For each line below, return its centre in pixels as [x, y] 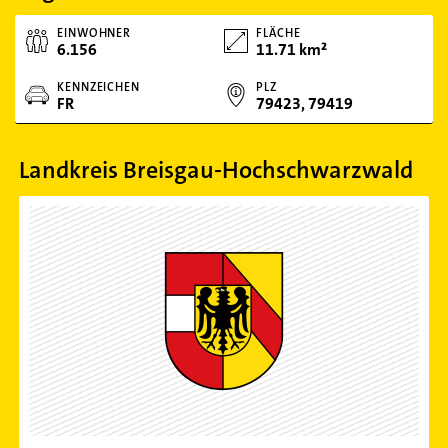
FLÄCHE [278, 33]
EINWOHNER [94, 33]
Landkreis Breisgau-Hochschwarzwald [216, 170]
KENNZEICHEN [98, 87]
